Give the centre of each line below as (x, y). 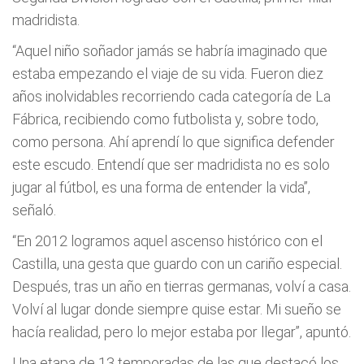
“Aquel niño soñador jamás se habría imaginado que (170, 51)
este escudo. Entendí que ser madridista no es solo (171, 165)
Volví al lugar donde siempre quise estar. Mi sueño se (177, 309)
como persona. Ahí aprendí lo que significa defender (173, 142)
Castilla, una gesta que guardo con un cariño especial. (177, 264)
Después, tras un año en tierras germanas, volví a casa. (182, 286)
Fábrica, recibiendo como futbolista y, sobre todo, (165, 119)
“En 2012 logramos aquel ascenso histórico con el (167, 241)
